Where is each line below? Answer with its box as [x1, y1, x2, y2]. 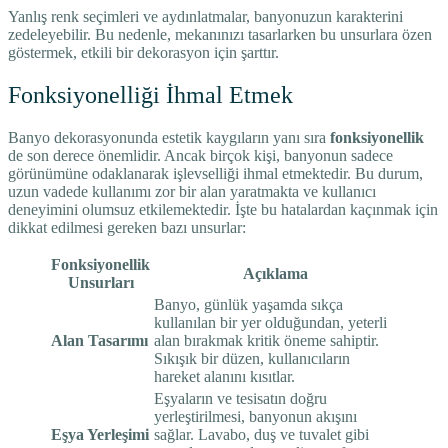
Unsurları [67, 273, 134, 291]
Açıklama [243, 264, 308, 282]
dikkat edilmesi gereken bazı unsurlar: [8, 218, 246, 236]
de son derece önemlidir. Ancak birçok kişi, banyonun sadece [8, 146, 393, 164]
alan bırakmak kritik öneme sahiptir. [154, 331, 379, 349]
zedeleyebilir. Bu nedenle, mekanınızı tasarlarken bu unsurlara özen [8, 25, 432, 43]
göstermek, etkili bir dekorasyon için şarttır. [8, 43, 279, 61]
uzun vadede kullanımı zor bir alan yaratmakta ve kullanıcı [8, 182, 376, 200]
